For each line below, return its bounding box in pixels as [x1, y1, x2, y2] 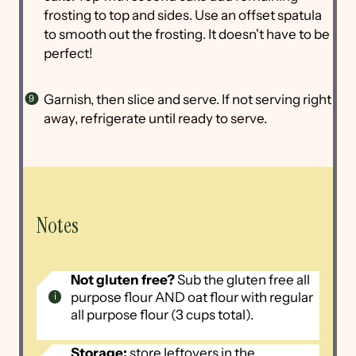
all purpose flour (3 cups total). [70, 306, 253, 323]
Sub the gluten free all [176, 271, 310, 288]
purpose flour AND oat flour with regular [70, 288, 313, 305]
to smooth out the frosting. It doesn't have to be [43, 26, 330, 43]
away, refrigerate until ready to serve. [43, 110, 269, 127]
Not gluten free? [70, 271, 177, 288]
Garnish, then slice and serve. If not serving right [43, 91, 331, 108]
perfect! [43, 45, 93, 62]
